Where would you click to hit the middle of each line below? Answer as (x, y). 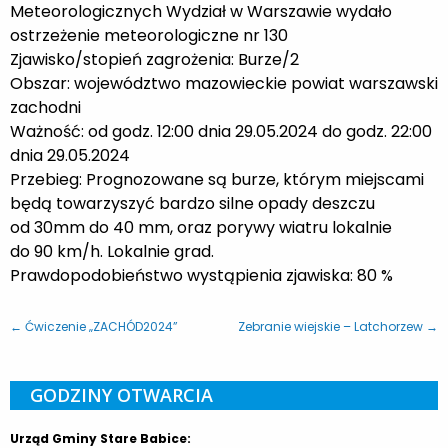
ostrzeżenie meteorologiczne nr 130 (149, 35)
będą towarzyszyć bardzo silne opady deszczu (192, 203)
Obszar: (42, 83)
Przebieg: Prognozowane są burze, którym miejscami (217, 179)
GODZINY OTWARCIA (121, 394)
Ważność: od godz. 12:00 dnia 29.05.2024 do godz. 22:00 (221, 131)
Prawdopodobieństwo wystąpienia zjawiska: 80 (195, 275)
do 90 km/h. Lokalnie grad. (112, 251)
